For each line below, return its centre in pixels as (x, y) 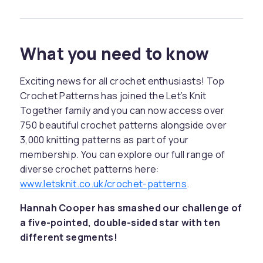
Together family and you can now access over (122, 110)
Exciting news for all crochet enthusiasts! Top (122, 81)
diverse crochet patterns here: (90, 169)
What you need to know (114, 53)
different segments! (69, 237)
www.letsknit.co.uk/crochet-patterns (103, 184)
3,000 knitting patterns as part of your (104, 140)
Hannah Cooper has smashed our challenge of (131, 208)
